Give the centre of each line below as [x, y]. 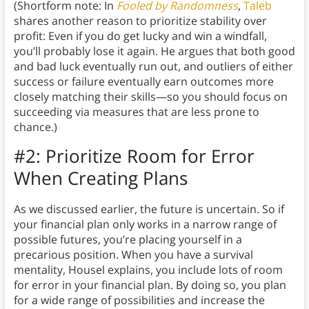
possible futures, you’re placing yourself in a [128, 240]
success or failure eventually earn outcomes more [143, 82]
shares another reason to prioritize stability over [140, 21]
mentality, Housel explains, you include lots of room [148, 270]
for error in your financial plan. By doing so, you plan [150, 285]
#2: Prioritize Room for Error [134, 156]
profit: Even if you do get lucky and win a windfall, [140, 36]
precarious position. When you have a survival [133, 255]
